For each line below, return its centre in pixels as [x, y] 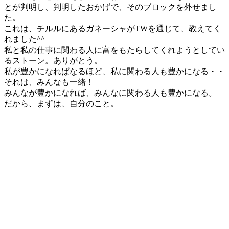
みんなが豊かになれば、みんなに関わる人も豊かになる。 [110, 93]
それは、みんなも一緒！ [49, 82]
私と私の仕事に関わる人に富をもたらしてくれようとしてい [114, 50]
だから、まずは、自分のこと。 [61, 103]
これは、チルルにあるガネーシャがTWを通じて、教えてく [113, 28]
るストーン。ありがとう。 [53, 60]
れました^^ [25, 39]
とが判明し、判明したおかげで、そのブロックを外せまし [110, 7]
